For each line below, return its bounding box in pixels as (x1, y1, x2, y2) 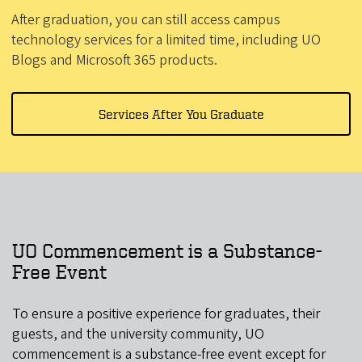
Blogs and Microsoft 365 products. (11, 49, 217, 70)
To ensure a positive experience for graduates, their (12, 303, 320, 324)
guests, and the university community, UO (12, 323, 264, 344)
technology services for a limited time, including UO (11, 29, 321, 50)
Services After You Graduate (98, 106, 264, 121)
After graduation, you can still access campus (11, 9, 280, 30)
